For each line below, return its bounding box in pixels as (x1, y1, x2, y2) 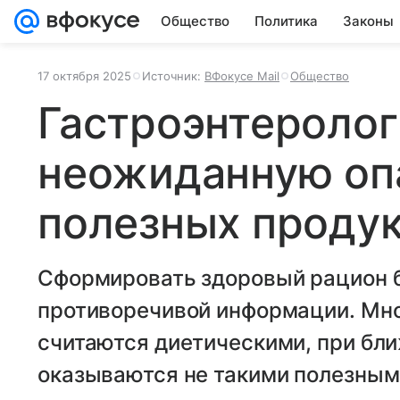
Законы (343, 12, 394, 29)
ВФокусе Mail (204, 69, 279, 83)
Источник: (142, 69, 204, 83)
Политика (254, 12, 318, 29)
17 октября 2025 (37, 69, 131, 83)
